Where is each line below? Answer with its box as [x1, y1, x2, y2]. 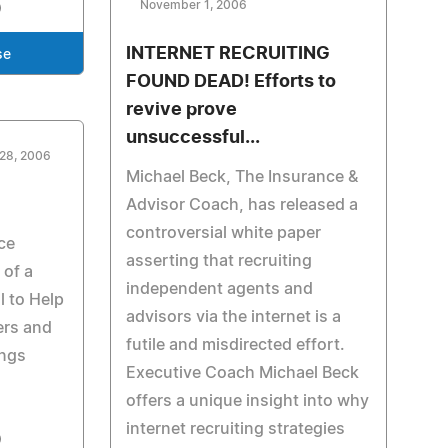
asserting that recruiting [125, 253, 312, 269]
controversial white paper [125, 225, 321, 241]
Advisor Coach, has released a [125, 197, 358, 213]
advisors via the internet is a [125, 309, 341, 325]
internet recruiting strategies [125, 421, 345, 437]
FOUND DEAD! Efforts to [125, 73, 336, 91]
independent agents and [125, 281, 313, 297]
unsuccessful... [125, 129, 260, 147]
